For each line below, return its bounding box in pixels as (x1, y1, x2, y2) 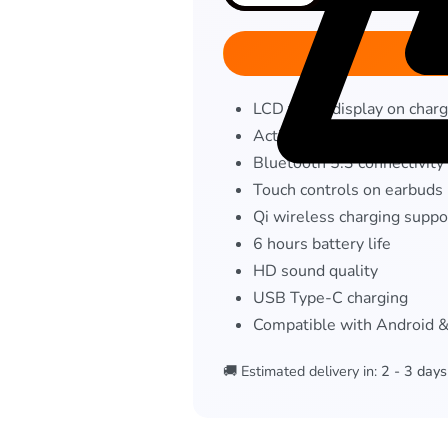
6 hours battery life (253, 233, 392, 256)
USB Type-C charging (253, 287, 409, 310)
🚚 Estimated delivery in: (223, 361, 378, 382)
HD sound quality (253, 260, 379, 283)
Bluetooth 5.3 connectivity (253, 152, 445, 175)
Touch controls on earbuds (253, 179, 444, 202)
